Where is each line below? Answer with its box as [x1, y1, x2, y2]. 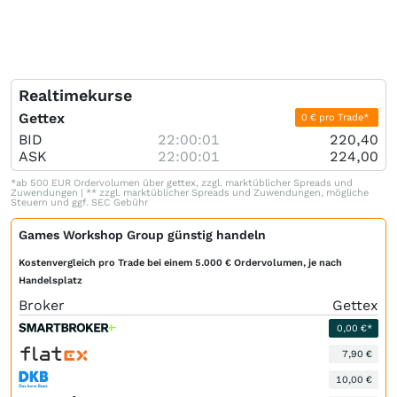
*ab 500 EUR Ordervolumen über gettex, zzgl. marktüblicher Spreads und [11, 176, 353, 189]
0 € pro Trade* [300, 111, 372, 123]
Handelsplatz [19, 274, 82, 286]
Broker [19, 296, 65, 314]
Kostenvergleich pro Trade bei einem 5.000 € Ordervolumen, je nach [19, 256, 342, 269]
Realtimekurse [19, 85, 132, 105]
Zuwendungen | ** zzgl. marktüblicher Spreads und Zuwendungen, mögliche [11, 186, 369, 198]
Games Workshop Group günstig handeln [19, 227, 266, 242]
